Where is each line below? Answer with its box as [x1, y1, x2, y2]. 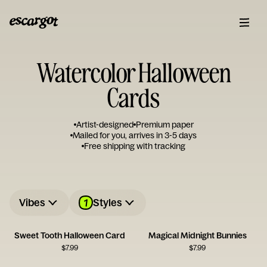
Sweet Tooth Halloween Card [14, 230, 125, 241]
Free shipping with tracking [84, 141, 185, 151]
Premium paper [135, 119, 194, 130]
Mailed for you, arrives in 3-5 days [73, 130, 197, 141]
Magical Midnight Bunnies [148, 230, 247, 241]
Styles [93, 196, 122, 209]
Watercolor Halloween [36, 55, 231, 88]
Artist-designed [76, 119, 133, 130]
